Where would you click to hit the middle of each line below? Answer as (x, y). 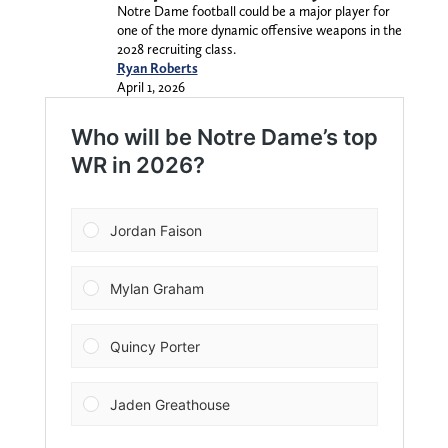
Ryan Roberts (157, 68)
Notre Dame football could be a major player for (253, 11)
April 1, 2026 (150, 87)
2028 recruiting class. (176, 49)
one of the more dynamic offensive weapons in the (259, 30)
